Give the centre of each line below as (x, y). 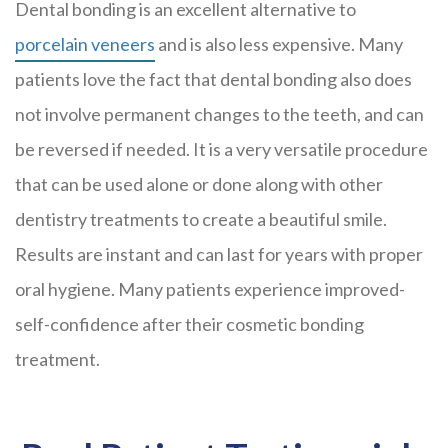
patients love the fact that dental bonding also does (213, 79)
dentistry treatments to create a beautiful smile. (201, 219)
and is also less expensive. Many (279, 44)
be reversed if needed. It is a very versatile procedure (221, 149)
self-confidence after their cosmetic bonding (189, 324)
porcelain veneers (85, 44)
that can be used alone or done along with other (199, 184)
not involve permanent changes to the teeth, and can (219, 114)
